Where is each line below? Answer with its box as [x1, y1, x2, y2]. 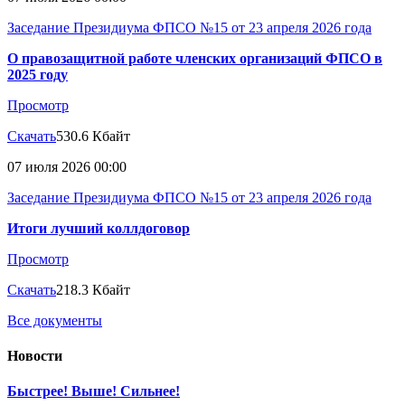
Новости [7, 348, 62, 364]
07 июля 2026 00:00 [7, 158, 127, 174]
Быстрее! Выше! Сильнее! [7, 383, 180, 400]
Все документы [7, 312, 102, 328]
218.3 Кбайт [56, 281, 130, 297]
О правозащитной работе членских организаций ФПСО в [7, 50, 382, 66]
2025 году [7, 66, 68, 82]
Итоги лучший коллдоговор [7, 220, 190, 236]
